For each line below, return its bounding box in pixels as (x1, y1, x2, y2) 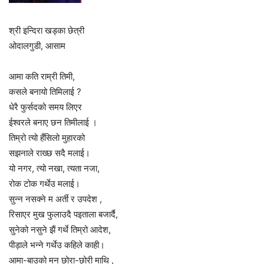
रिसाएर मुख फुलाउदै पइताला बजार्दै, (9, 208, 118, 220)
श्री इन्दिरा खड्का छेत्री (9, 24, 84, 36)
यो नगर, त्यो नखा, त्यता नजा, (9, 162, 100, 174)
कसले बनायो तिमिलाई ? (9, 85, 81, 97)
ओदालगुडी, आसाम (9, 39, 65, 51)
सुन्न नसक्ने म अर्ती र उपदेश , (9, 193, 102, 204)
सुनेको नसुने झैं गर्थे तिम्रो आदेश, (9, 223, 111, 235)
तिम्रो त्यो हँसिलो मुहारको (9, 131, 85, 143)
